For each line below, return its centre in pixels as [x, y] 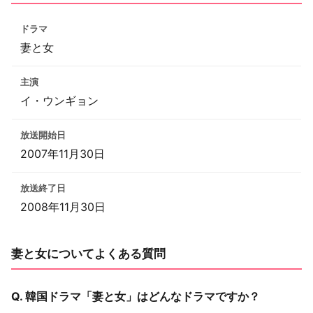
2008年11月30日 [63, 206]
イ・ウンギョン [59, 100]
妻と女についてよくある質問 [88, 253]
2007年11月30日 [63, 153]
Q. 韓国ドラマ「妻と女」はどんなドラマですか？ [136, 296]
